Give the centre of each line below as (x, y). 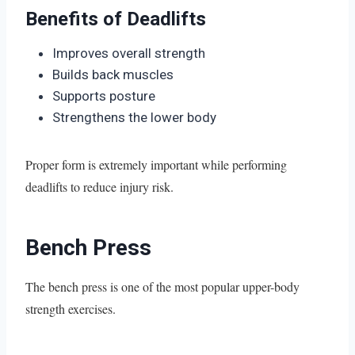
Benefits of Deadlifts (116, 19)
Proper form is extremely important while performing (156, 164)
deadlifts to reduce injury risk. (99, 186)
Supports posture (104, 95)
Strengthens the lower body (134, 117)
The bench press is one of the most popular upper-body (162, 286)
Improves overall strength (129, 53)
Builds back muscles (113, 74)
